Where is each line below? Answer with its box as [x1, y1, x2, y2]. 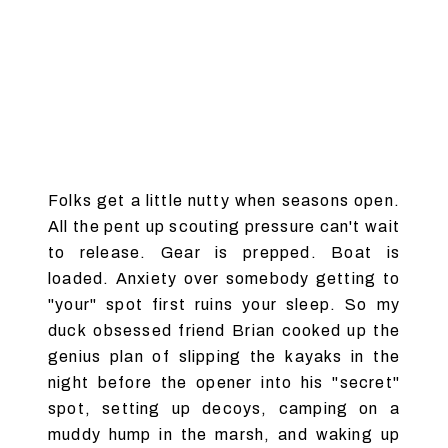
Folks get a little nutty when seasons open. [48, 192, 400, 209]
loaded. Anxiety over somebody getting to [48, 270, 400, 287]
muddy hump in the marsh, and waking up [48, 426, 400, 443]
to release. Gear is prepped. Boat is [48, 244, 400, 261]
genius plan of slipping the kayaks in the [48, 348, 400, 365]
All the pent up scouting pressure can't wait [48, 218, 400, 235]
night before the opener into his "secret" [48, 374, 400, 391]
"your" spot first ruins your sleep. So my [48, 296, 400, 313]
